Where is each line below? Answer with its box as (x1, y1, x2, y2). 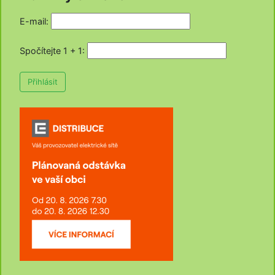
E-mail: (20, 15, 48, 26)
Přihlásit (28, 76, 58, 87)
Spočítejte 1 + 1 (20, 45, 82, 56)
